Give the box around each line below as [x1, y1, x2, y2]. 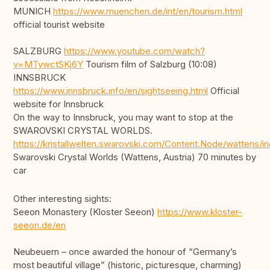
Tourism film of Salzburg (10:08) [83, 58, 217, 71]
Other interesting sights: [13, 193, 111, 205]
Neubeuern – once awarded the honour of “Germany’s [13, 246, 237, 258]
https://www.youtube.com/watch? [64, 45, 205, 57]
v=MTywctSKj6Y [13, 58, 83, 71]
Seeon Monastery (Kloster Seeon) [13, 206, 157, 218]
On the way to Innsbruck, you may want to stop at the [13, 111, 233, 124]
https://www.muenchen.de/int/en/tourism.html [53, 5, 242, 17]
